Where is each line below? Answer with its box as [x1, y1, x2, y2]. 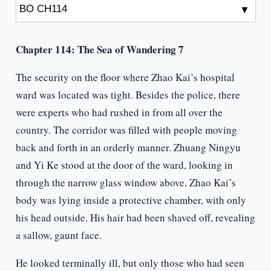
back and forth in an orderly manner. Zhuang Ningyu [15, 140, 241, 155]
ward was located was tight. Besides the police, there [15, 88, 240, 102]
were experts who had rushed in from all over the [15, 105, 223, 120]
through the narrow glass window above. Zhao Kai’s [15, 175, 236, 190]
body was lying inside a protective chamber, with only [15, 193, 246, 207]
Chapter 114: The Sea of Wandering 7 [15, 42, 184, 57]
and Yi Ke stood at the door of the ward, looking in [15, 158, 233, 172]
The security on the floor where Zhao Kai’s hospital [15, 70, 235, 85]
